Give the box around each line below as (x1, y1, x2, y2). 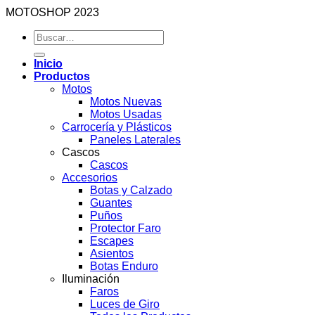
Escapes (90, 235, 134, 247)
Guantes (90, 197, 132, 209)
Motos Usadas (90, 108, 162, 120)
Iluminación (62, 273, 120, 285)
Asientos (90, 247, 134, 259)
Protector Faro (90, 222, 161, 234)
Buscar (33, 30, 68, 41)
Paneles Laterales (90, 134, 181, 146)
